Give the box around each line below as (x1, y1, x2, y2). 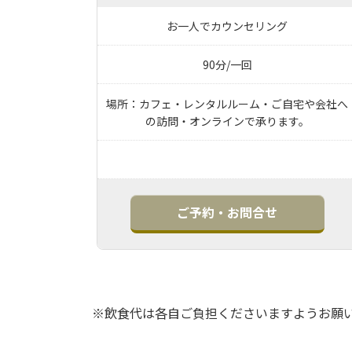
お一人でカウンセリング (167, 18, 288, 35)
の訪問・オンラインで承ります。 (145, 112, 310, 129)
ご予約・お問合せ (177, 202, 278, 222)
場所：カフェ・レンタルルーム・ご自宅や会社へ (106, 95, 349, 112)
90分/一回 (202, 57, 252, 73)
